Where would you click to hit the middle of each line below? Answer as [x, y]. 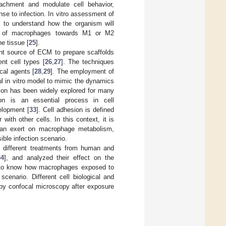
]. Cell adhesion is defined [75, 109]
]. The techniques [88, 62]
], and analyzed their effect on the [59, 157]
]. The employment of [82, 71]
